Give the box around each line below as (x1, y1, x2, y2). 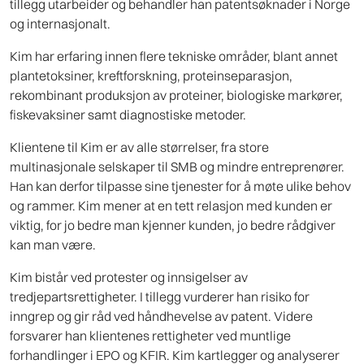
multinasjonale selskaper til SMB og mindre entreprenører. (10, 158, 344, 175)
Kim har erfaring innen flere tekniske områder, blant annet (10, 48, 338, 65)
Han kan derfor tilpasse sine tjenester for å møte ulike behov (10, 178, 351, 195)
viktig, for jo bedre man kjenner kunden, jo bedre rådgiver (10, 217, 336, 234)
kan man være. (10, 236, 96, 253)
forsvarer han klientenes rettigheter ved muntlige (10, 327, 291, 344)
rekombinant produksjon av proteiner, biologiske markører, (10, 87, 343, 104)
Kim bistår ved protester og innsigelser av (10, 269, 248, 286)
